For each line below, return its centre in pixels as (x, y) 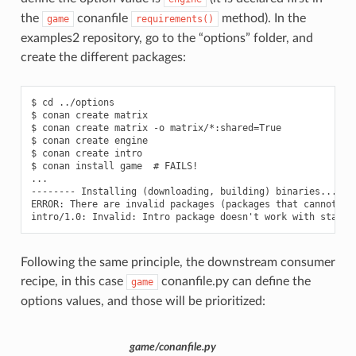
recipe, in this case (73, 282)
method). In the (262, 19)
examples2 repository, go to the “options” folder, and (166, 39)
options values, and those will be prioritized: (143, 302)
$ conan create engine (89, 141)
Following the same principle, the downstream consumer (178, 263)
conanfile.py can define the (234, 282)
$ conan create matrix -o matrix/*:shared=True (156, 128)
